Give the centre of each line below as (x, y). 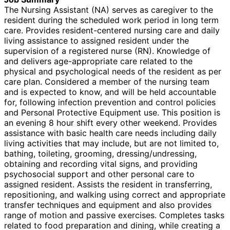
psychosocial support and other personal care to (99, 174)
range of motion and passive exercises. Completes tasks (114, 215)
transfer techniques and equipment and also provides (108, 205)
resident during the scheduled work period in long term (111, 20)
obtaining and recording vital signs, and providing (101, 164)
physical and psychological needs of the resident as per (113, 71)
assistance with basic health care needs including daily (110, 133)
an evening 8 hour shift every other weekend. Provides (110, 122)
